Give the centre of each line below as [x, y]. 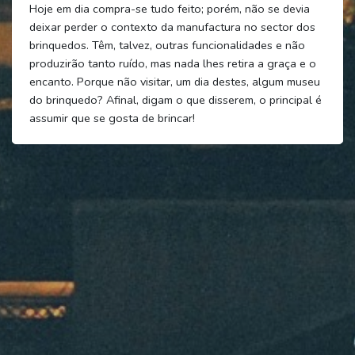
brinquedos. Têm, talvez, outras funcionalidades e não [167, 45]
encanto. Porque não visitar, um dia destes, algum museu [174, 81]
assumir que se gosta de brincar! [112, 118]
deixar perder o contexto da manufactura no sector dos [172, 27]
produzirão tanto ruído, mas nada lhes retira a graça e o [172, 63]
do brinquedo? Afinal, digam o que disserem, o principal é [175, 99]
